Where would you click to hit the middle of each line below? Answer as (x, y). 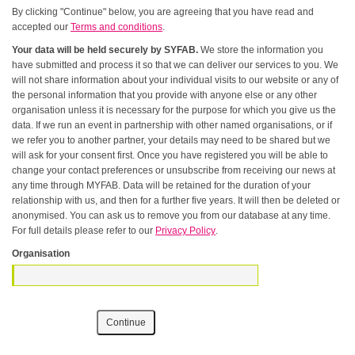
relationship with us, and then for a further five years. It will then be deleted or (176, 200)
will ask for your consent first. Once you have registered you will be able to (170, 155)
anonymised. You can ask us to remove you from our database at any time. (147, 216)
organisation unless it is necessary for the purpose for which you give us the (102, 110)
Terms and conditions (117, 27)
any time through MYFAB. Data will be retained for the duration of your (79, 185)
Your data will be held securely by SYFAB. (105, 50)
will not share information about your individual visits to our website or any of (42, 80)
